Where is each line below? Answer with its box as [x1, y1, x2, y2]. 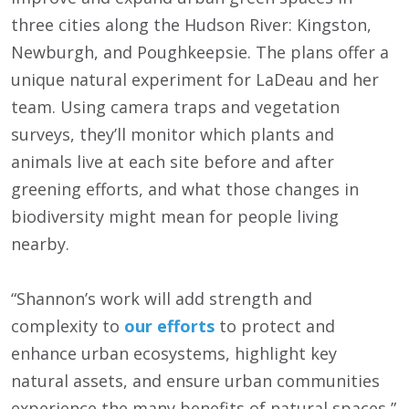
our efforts [124, 315, 215, 338]
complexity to [11, 315, 124, 338]
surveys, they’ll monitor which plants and [11, 123, 334, 146]
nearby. [11, 233, 69, 256]
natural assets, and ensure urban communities [11, 370, 380, 393]
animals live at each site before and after [11, 151, 334, 173]
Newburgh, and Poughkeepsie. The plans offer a [11, 41, 389, 64]
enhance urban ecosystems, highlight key [11, 342, 337, 365]
